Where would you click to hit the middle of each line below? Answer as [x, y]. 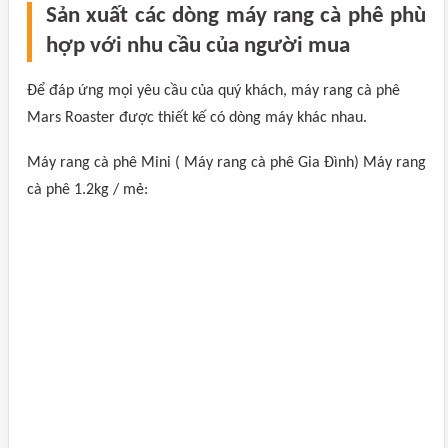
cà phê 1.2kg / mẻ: [87, 190]
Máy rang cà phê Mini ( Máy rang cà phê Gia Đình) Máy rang [226, 163]
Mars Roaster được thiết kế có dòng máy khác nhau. [197, 118]
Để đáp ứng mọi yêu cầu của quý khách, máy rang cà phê [213, 91]
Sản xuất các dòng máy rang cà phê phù [236, 16]
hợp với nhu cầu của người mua [198, 46]
